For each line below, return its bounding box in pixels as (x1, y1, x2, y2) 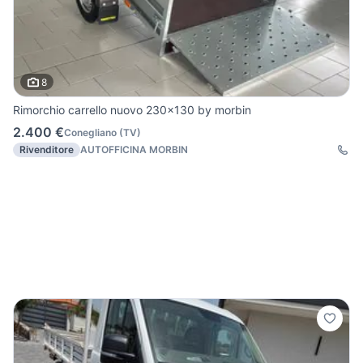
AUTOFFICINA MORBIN (80, 143, 188, 156)
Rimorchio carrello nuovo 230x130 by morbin (13, 103, 251, 117)
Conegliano (64, 126, 117, 139)
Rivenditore (19, 143, 74, 156)
